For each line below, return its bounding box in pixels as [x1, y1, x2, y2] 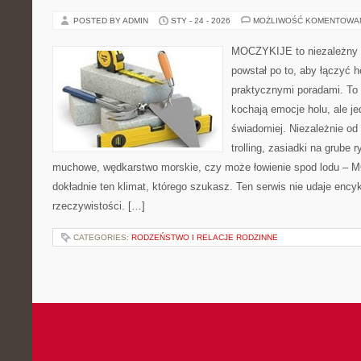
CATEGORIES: [73, 233, 131, 242]
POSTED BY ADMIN [73, 16, 151, 25]
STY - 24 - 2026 [171, 16, 230, 25]
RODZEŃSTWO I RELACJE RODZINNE [131, 233, 278, 242]
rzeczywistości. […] [52, 200, 145, 212]
